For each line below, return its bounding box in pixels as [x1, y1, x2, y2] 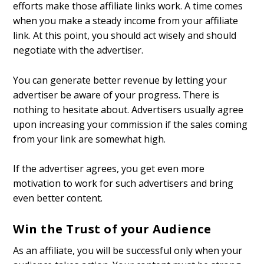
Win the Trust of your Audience [13, 220, 212, 237]
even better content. [13, 192, 103, 205]
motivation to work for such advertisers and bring [13, 177, 234, 190]
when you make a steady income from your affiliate [13, 14, 239, 28]
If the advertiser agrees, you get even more [13, 162, 205, 176]
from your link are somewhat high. [13, 132, 166, 146]
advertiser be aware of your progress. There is [13, 88, 220, 101]
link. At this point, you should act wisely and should [13, 29, 237, 42]
